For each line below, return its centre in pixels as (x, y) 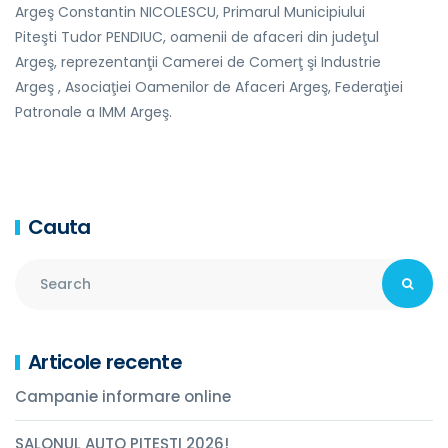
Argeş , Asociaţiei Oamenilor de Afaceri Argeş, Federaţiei (209, 87)
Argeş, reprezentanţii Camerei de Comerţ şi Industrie (198, 62)
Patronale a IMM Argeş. (93, 112)
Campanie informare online (123, 396)
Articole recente (105, 362)
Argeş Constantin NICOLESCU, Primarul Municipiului (190, 12)
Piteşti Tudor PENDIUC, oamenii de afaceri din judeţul (197, 37)
